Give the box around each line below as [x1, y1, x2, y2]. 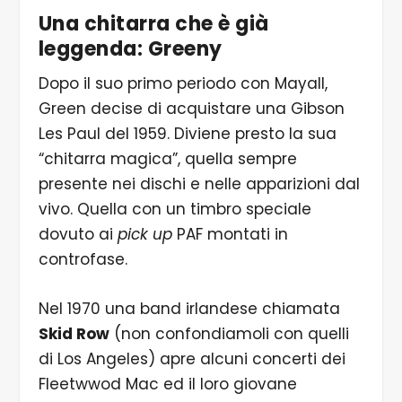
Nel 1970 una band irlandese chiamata [38, 297, 340, 319]
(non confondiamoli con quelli [109, 322, 349, 345]
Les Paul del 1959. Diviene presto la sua [38, 122, 336, 144]
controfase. [38, 248, 132, 270]
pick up [117, 223, 172, 245]
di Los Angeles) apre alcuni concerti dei [38, 347, 345, 370]
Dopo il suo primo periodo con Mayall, [38, 72, 328, 94]
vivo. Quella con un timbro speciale [38, 197, 311, 220]
